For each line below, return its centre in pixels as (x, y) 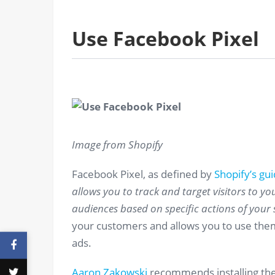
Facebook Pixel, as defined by (143, 174)
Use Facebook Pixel (165, 39)
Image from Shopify (117, 145)
